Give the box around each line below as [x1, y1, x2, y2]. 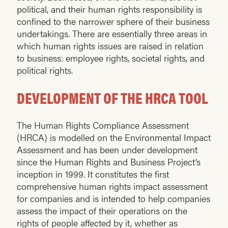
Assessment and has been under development [17, 143, 197, 156]
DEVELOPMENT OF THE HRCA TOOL [17, 87, 208, 109]
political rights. [17, 64, 73, 77]
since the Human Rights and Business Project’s [17, 155, 201, 168]
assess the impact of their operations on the [17, 204, 187, 217]
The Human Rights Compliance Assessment [17, 119, 189, 132]
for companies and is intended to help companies [17, 192, 210, 205]
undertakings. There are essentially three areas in [17, 27, 207, 40]
